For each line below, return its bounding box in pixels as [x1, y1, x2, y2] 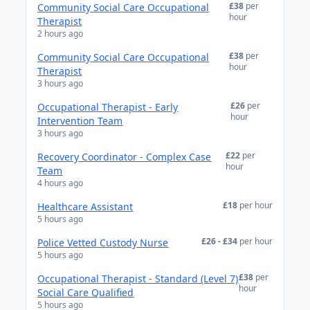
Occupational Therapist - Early [37, 100, 179, 113]
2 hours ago [37, 28, 84, 39]
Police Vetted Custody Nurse [37, 236, 169, 249]
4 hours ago [37, 177, 84, 189]
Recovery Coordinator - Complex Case [37, 150, 212, 163]
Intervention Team [37, 114, 123, 127]
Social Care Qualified [37, 286, 134, 299]
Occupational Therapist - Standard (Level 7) [37, 272, 239, 285]
